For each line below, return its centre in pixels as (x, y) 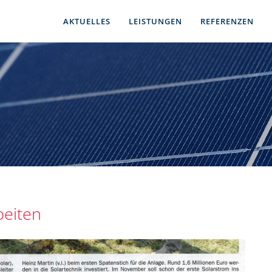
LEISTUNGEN (155, 21)
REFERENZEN (227, 21)
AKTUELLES (87, 21)
